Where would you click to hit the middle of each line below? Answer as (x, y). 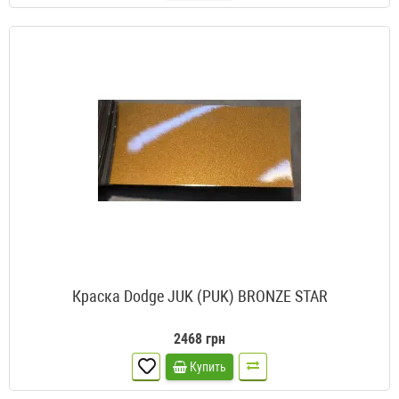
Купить (208, 367)
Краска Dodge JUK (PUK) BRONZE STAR (199, 297)
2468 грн (199, 339)
